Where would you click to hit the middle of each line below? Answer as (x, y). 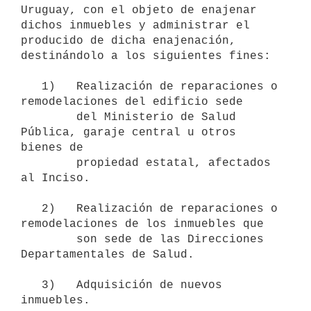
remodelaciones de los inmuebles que (142, 224)
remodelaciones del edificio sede (132, 102)
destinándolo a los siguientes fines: (146, 56)
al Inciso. (56, 178)
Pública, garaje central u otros (128, 132)
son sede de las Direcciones (49, 239)
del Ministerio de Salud (49, 117)
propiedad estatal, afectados (49, 163)
